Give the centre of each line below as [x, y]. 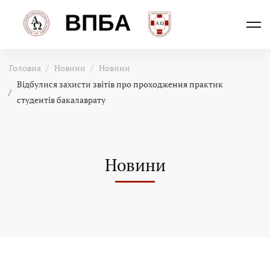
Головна [25, 68]
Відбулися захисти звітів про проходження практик [120, 84]
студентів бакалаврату [61, 100]
